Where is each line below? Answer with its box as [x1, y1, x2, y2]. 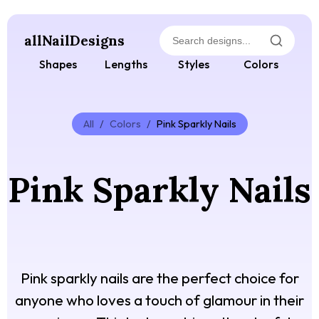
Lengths [104, 57, 147, 72]
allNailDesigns [24, 32, 125, 50]
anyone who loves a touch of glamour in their [15, 291, 304, 310]
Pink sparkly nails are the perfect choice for [20, 268, 299, 288]
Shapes [39, 57, 77, 72]
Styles [177, 57, 209, 72]
